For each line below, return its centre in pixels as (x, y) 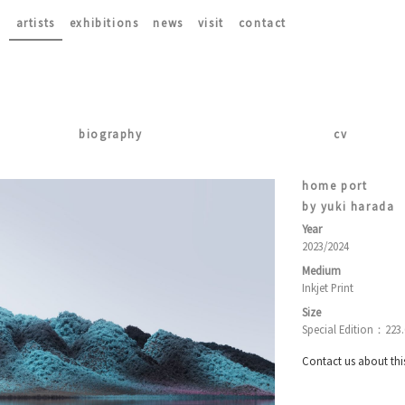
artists (35, 23)
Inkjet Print (328, 287)
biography (111, 134)
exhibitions (104, 23)
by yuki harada (348, 206)
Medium (321, 270)
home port (335, 185)
